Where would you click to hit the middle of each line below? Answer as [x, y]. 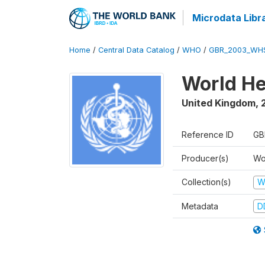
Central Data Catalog [136, 50]
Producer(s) [205, 158]
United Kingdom [219, 103]
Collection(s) [206, 182]
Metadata [200, 206]
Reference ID [208, 135]
